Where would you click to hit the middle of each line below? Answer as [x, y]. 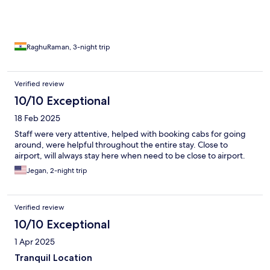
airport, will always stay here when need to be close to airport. [130, 156]
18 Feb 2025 [37, 118]
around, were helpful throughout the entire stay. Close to [121, 145]
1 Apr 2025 [35, 242]
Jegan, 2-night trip [57, 171]
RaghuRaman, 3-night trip [68, 47]
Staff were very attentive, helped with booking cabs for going [130, 134]
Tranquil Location [53, 258]
